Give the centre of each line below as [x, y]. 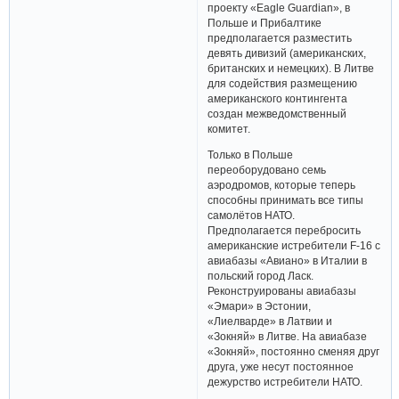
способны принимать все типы [286, 199]
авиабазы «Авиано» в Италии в [288, 260]
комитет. [229, 128]
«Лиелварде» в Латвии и [270, 321]
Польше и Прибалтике [265, 22]
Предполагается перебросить [285, 230]
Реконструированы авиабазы [282, 290]
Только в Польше [251, 154]
